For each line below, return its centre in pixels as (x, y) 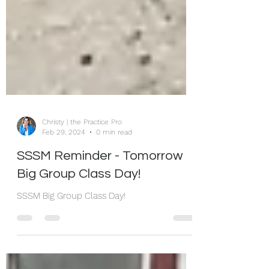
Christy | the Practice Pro (82, 155)
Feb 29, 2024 (64, 165)
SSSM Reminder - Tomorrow (100, 189)
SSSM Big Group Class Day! (71, 229)
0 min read (114, 165)
